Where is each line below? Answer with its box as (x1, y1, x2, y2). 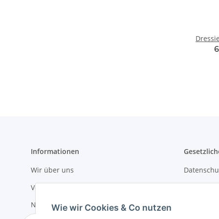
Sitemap (183, 200, 211, 210)
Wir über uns (31, 165, 74, 175)
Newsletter (31, 200, 66, 210)
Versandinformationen (31, 182, 105, 192)
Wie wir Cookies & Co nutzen (51, 202, 172, 213)
